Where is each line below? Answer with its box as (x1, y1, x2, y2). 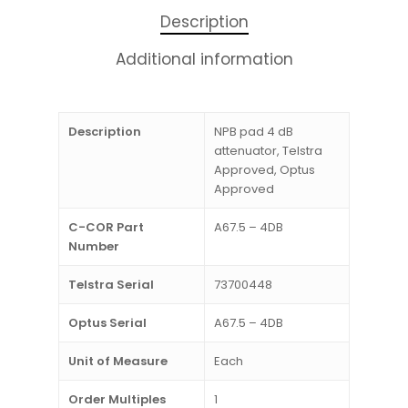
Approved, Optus (214, 160, 315, 178)
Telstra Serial (68, 275, 154, 293)
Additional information (115, 47, 293, 70)
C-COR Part (68, 218, 144, 236)
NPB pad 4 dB (214, 122, 293, 140)
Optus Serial (68, 313, 147, 331)
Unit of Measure (68, 352, 168, 370)
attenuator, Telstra (214, 141, 322, 159)
